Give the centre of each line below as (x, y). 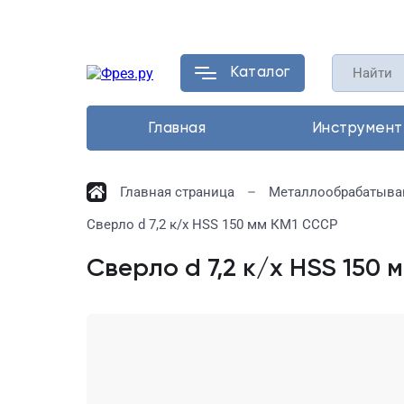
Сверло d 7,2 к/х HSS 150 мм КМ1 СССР (212, 225)
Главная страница (177, 192)
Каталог (260, 73)
